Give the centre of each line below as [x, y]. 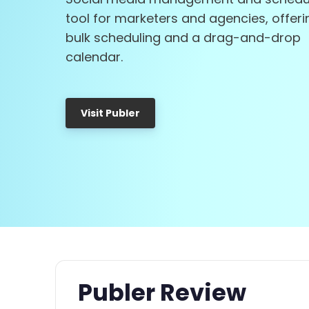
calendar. [94, 57]
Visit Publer [110, 113]
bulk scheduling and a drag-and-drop [183, 38]
